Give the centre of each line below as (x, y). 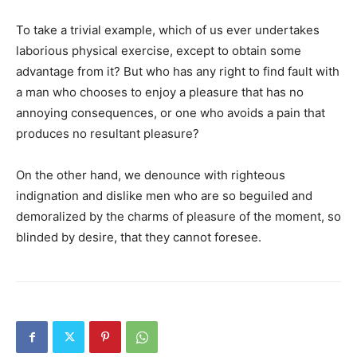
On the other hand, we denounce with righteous (151, 175)
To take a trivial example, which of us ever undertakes (168, 30)
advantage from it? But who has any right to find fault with (178, 72)
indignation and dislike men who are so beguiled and (164, 196)
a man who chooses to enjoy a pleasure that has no (160, 92)
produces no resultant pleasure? (108, 134)
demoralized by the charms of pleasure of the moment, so (178, 217)
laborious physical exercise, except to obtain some (159, 51)
